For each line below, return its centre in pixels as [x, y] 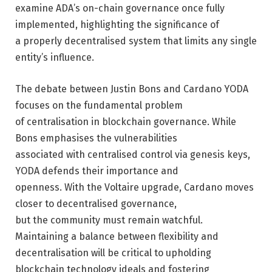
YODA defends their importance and [97, 171]
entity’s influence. [55, 58]
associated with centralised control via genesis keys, [133, 154]
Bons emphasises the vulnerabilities [96, 138]
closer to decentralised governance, [96, 203]
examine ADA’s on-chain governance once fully [120, 8]
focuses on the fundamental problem [99, 105]
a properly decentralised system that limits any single [136, 41]
